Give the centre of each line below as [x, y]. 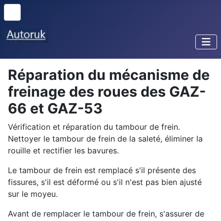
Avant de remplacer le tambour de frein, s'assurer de [106, 214]
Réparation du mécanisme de [109, 75]
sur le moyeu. [33, 194]
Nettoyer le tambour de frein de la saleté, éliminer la [105, 139]
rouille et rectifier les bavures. [63, 151]
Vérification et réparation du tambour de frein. [94, 127]
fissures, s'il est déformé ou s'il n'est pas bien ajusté [105, 182]
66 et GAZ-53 [55, 109]
